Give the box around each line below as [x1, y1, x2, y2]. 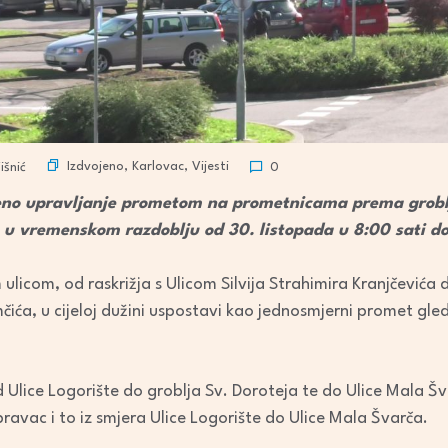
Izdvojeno [67, 160, 124, 173]
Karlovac [132, 160, 184, 173]
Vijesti [192, 160, 229, 173]
